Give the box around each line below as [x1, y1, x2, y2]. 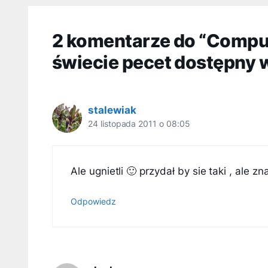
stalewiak [88, 104, 136, 117]
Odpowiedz [71, 196, 116, 207]
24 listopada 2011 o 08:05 [88, 119, 190, 129]
